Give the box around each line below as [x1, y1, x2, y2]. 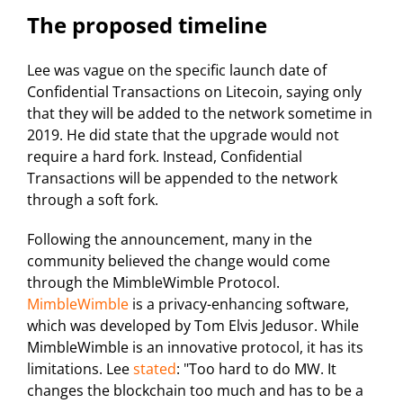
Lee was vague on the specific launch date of [27, 60, 327, 81]
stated [133, 359, 176, 380]
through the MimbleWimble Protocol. [27, 273, 280, 293]
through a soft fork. [27, 190, 158, 210]
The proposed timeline [27, 10, 267, 40]
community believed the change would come [27, 251, 330, 272]
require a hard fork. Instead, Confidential [27, 147, 302, 167]
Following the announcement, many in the [27, 229, 312, 250]
